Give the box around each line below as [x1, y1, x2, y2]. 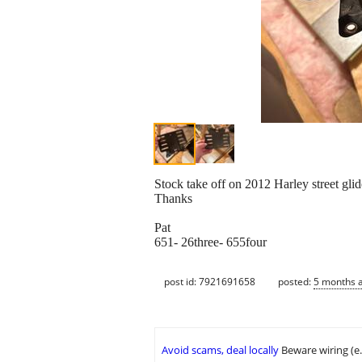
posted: [278, 274, 314, 288]
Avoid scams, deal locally [162, 343, 279, 358]
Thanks [154, 192, 192, 206]
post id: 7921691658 [164, 274, 255, 288]
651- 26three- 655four [154, 235, 267, 250]
